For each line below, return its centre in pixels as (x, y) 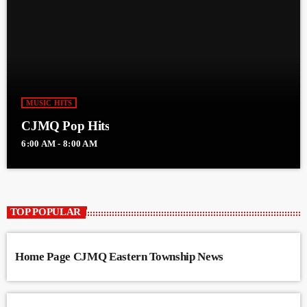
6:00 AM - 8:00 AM (59, 144)
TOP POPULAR (46, 212)
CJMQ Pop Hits (65, 126)
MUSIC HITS (49, 103)
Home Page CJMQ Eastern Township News (119, 256)
